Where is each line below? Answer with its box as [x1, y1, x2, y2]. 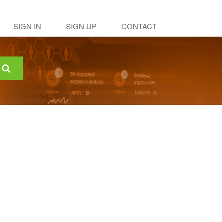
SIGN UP [66, 21, 97, 31]
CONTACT [121, 21, 157, 31]
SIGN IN [13, 21, 41, 31]
